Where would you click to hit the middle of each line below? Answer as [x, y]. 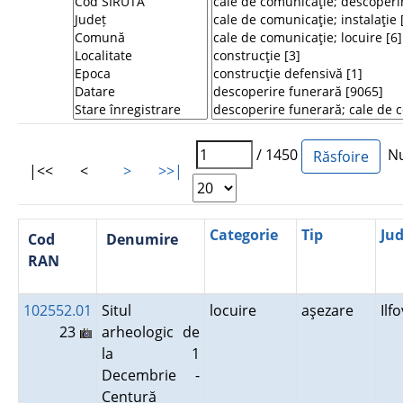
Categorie [243, 235]
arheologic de [150, 332]
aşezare [331, 310]
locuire [236, 310]
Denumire [142, 239]
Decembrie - [150, 375]
